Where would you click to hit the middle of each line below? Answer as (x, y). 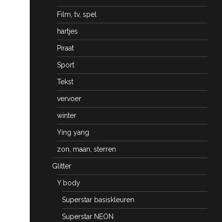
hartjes (67, 31)
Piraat (65, 48)
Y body (69, 183)
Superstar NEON (88, 216)
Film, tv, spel (77, 14)
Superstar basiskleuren (98, 199)
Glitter (62, 166)
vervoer (69, 98)
